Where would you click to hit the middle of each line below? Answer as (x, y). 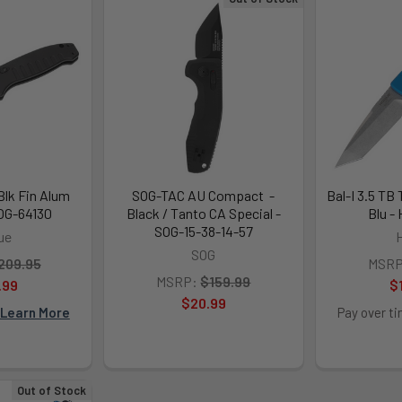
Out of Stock (52, 390)
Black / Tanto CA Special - (203, 213)
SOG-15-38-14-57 (203, 231)
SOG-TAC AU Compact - (204, 195)
